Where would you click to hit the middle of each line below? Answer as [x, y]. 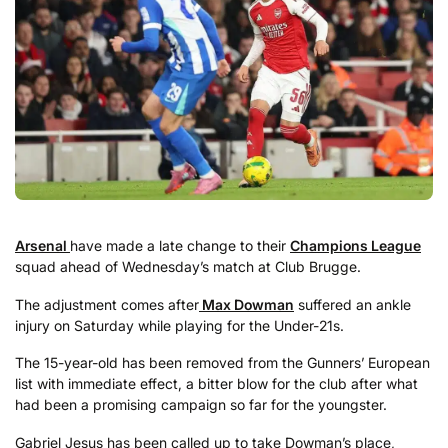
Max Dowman [246, 304]
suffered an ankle [352, 304]
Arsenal [42, 246]
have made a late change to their [180, 246]
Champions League [355, 246]
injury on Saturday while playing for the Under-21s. [179, 325]
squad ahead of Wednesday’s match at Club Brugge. [188, 267]
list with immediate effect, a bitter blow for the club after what [216, 384]
